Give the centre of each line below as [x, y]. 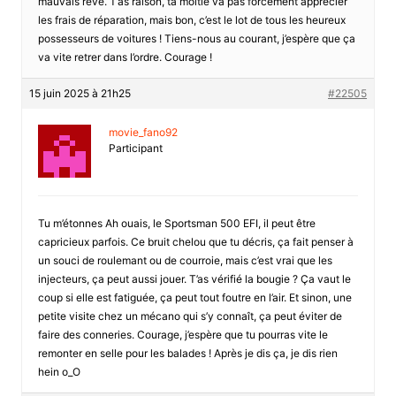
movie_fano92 [143, 132]
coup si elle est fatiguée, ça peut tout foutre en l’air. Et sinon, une [194, 297]
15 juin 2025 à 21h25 [80, 93]
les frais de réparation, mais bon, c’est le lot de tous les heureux [191, 19]
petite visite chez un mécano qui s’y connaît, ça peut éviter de [190, 316]
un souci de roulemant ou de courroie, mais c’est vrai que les [185, 260]
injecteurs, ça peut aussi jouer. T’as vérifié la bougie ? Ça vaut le [194, 278]
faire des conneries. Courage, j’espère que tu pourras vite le [183, 334]
